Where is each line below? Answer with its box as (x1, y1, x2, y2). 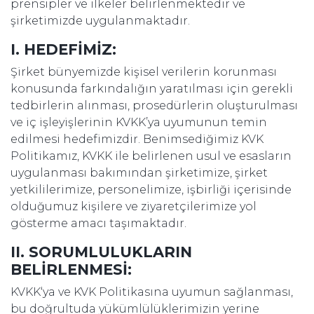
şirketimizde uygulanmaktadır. (11, 14, 190, 27)
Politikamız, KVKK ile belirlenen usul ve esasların (11, 149, 292, 163)
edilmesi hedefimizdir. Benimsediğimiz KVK (11, 132, 264, 146)
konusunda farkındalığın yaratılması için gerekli (11, 82, 293, 95)
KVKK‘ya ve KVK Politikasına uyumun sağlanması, (11, 285, 293, 299)
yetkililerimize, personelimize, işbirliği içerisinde (11, 183, 292, 196)
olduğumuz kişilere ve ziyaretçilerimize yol (11, 200, 257, 213)
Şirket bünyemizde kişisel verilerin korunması (11, 65, 277, 78)
